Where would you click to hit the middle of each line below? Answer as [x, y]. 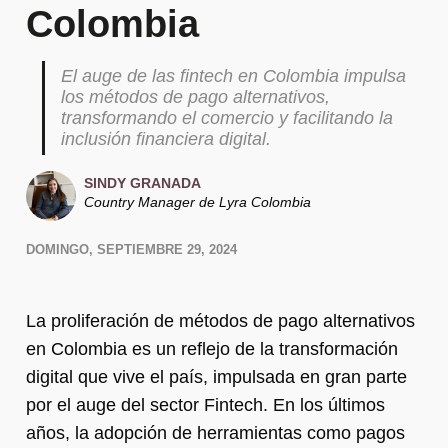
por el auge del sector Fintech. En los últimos [205, 404]
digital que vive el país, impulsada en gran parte [216, 376]
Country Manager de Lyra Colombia [197, 202]
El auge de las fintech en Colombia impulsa [233, 75]
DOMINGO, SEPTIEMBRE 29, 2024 [131, 249]
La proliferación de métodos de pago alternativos [220, 320]
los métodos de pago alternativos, [195, 96]
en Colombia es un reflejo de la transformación [212, 348]
